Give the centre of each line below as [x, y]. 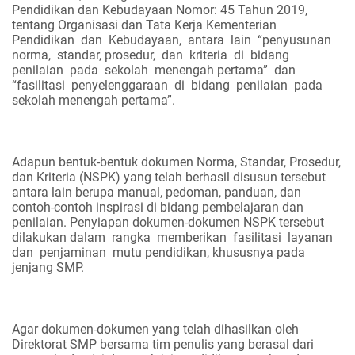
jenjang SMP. [48, 267]
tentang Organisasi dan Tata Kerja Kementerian [144, 25]
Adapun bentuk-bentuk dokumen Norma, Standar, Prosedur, [176, 162]
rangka [131, 237]
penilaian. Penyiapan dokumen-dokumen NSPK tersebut [168, 222]
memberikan [192, 237]
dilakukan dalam [59, 237]
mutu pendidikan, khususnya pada [209, 252]
